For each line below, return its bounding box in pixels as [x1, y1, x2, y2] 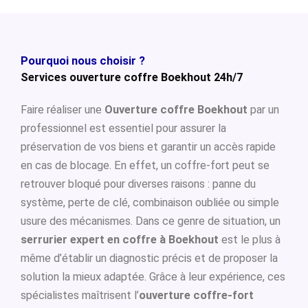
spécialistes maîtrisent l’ [21, 289, 139, 302]
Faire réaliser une [21, 103, 104, 116]
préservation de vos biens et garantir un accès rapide [21, 140, 276, 153]
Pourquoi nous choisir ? [21, 54, 145, 67]
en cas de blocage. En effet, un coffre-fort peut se [21, 159, 269, 172]
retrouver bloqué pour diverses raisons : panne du [21, 177, 256, 190]
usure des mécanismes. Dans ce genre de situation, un [21, 214, 280, 228]
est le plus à [219, 233, 280, 246]
